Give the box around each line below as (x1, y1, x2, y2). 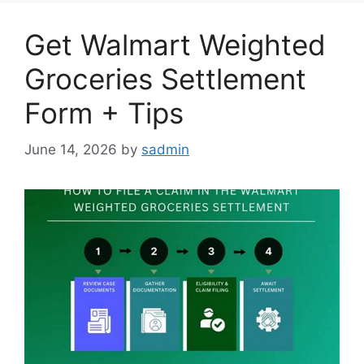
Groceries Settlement (24, 62, 306, 97)
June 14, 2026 (24, 141, 117, 158)
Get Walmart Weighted (24, 28, 326, 63)
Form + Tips (24, 96, 184, 131)
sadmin (141, 141, 189, 158)
